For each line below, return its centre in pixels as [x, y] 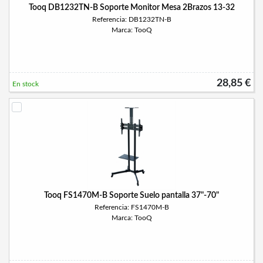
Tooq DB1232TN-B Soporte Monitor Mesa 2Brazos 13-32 [131, 8]
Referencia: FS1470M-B [131, 207]
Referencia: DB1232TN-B [131, 19]
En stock [26, 84]
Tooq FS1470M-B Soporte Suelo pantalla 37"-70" [131, 195]
